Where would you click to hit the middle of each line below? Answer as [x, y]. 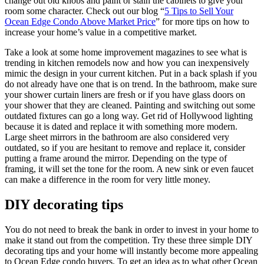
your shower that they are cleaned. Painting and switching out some [130, 105]
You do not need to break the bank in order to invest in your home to [132, 230]
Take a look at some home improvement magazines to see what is [126, 52]
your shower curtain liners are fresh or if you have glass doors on [125, 95]
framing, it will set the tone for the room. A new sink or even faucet [129, 169]
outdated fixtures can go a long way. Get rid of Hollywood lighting [129, 116]
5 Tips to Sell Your [199, 11]
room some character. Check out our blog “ [85, 11]
